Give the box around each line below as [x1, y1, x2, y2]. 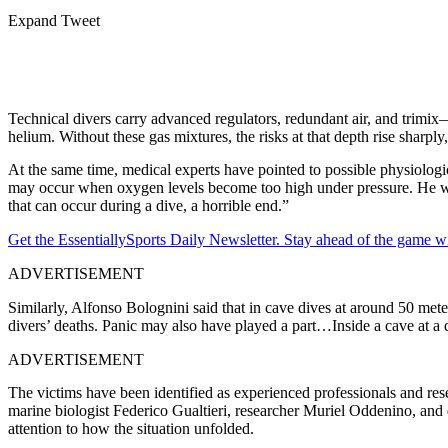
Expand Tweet [8, 11, 100, 29]
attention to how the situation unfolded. [8, 419, 254, 437]
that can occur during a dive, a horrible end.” [8, 196, 289, 214]
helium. [8, 127, 59, 145]
